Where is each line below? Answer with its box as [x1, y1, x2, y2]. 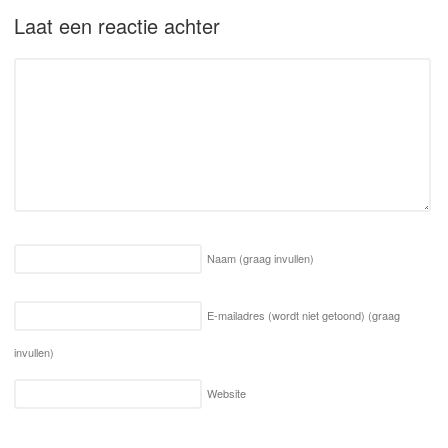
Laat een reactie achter [14, 10, 220, 40]
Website [207, 385, 246, 402]
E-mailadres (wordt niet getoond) [207, 306, 368, 323]
